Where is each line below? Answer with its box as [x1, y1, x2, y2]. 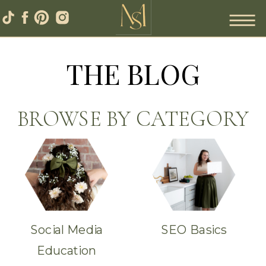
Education [37, 242, 96, 258]
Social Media [30, 221, 103, 237]
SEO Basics [160, 221, 227, 237]
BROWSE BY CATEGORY [17, 105, 249, 132]
